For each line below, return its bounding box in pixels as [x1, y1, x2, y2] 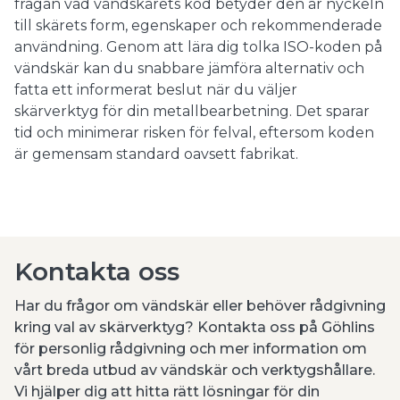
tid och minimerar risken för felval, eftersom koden [14, 124, 374, 142]
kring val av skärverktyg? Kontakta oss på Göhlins [14, 319, 375, 337]
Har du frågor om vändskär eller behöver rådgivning [14, 297, 386, 315]
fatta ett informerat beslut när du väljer [14, 81, 297, 99]
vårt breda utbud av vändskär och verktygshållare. [14, 362, 375, 379]
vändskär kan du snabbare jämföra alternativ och [14, 60, 364, 78]
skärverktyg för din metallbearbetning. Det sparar [14, 103, 370, 121]
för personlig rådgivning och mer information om [14, 340, 367, 358]
